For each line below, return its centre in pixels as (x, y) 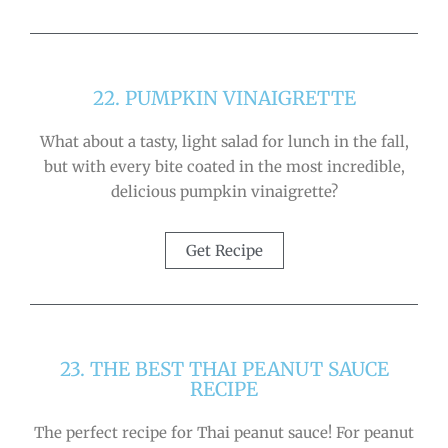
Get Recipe (224, 250)
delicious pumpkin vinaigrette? (224, 192)
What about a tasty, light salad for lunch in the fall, (224, 142)
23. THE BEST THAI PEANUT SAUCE (224, 368)
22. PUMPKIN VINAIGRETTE (224, 98)
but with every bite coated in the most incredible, (224, 167)
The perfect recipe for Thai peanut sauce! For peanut (224, 432)
